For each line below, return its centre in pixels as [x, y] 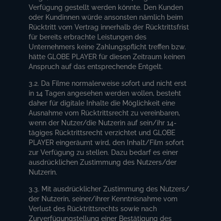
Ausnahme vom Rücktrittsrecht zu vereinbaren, [105, 113]
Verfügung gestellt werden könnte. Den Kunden [106, 7]
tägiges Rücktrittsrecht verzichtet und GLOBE [102, 132]
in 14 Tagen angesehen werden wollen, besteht [105, 93]
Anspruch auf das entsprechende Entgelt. [96, 66]
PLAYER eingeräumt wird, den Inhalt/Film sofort [107, 142]
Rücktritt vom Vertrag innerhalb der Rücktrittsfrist [109, 27]
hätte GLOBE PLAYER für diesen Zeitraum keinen [107, 56]
